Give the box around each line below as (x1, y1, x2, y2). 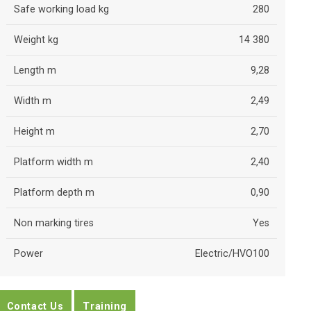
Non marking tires (13, 217, 94, 229)
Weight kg (13, 33, 58, 46)
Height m (13, 125, 55, 137)
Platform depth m (13, 186, 94, 199)
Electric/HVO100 (195, 247, 270, 260)
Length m (13, 64, 56, 76)
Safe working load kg (13, 3, 109, 15)
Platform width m (13, 155, 93, 168)
